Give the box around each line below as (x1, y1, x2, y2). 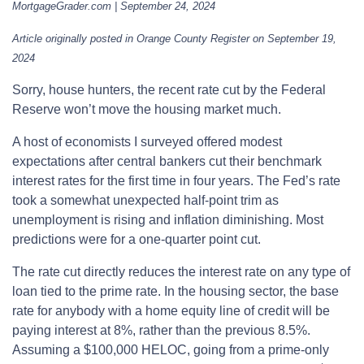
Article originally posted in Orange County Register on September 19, (12, 32, 336, 45)
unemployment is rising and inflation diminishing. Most (12, 212, 323, 227)
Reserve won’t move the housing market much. (12, 102, 281, 116)
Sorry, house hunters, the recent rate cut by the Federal (12, 82, 326, 97)
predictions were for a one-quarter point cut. (12, 232, 261, 246)
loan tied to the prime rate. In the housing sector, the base (12, 284, 339, 298)
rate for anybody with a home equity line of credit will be (12, 303, 330, 318)
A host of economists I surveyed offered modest (12, 134, 282, 149)
